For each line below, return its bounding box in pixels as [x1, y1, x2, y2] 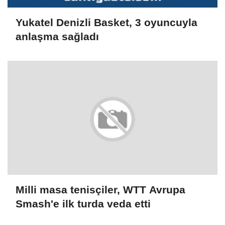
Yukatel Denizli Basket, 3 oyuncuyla [16, 16, 197, 28]
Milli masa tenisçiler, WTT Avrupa [16, 183, 185, 195]
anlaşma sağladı [16, 30, 99, 42]
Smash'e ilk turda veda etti [16, 197, 151, 209]
